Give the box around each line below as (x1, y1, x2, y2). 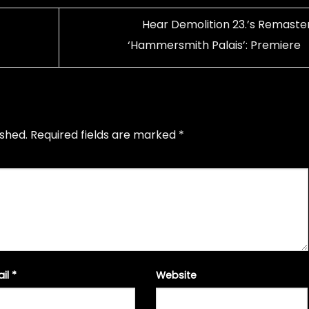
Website (155, 268, 197, 282)
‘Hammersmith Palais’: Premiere (127, 37, 303, 54)
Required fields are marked (30, 126, 179, 143)
